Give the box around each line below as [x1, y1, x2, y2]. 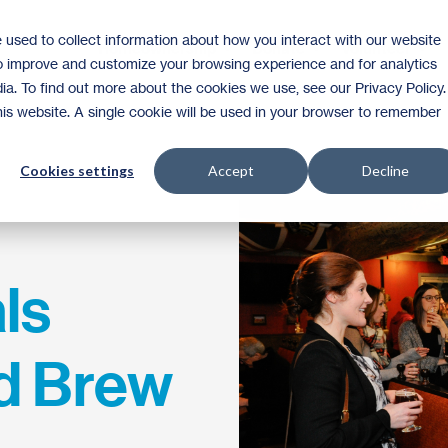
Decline [361, 162, 409, 180]
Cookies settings [20, 162, 134, 180]
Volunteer [341, 39, 416, 58]
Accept [208, 162, 254, 180]
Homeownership [98, 39, 221, 58]
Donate [252, 39, 310, 58]
